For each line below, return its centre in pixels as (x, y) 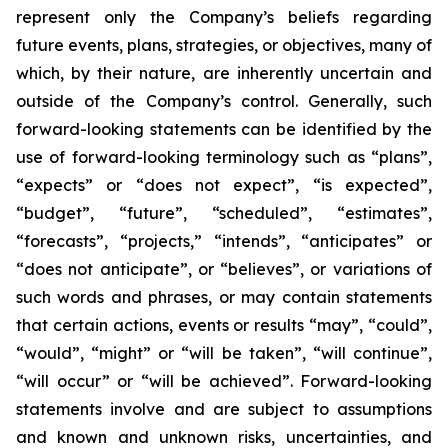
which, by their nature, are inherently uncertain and (224, 73)
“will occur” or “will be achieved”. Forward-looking (224, 381)
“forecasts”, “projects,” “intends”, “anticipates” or (224, 241)
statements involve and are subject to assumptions (224, 409)
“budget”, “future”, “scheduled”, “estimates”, (224, 213)
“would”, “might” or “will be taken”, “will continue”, (224, 353)
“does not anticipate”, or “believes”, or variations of (224, 269)
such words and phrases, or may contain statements (224, 297)
